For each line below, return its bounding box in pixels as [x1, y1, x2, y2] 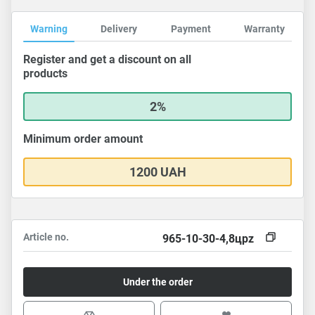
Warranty [243, 23, 285, 34]
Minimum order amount [23, 132, 143, 146]
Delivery [101, 23, 138, 34]
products [23, 67, 67, 80]
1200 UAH [129, 165, 186, 179]
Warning [30, 23, 67, 34]
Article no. [23, 231, 69, 243]
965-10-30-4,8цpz [162, 231, 254, 245]
